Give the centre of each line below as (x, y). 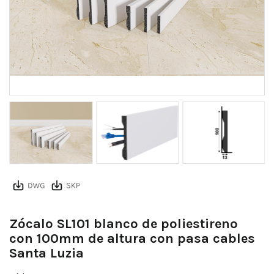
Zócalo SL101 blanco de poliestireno (124, 224)
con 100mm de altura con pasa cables (132, 239)
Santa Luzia (46, 254)
